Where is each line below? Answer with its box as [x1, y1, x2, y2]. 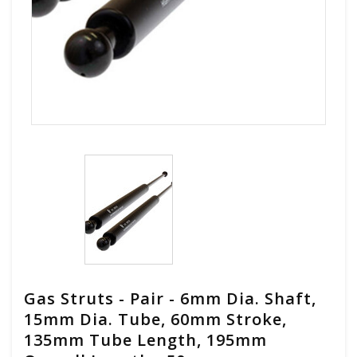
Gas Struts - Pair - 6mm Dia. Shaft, [24, 287, 316, 309]
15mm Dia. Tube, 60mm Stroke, [24, 308, 287, 330]
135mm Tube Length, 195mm [24, 328, 267, 351]
